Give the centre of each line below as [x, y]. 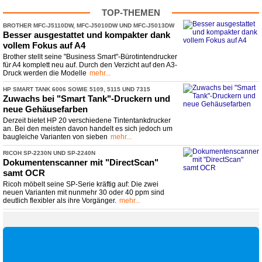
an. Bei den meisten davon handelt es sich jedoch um [88, 128]
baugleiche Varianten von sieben [55, 137]
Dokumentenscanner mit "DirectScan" [81, 162]
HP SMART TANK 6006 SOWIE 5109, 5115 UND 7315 [77, 89]
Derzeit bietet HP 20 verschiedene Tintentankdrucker [87, 120]
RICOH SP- [18, 153]
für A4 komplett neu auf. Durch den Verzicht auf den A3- [90, 65]
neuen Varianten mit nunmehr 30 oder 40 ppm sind [84, 192]
